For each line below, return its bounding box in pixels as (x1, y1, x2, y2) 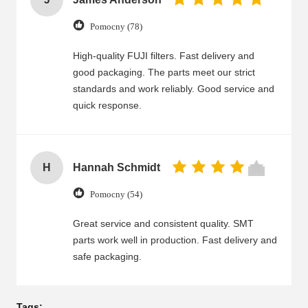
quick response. (73, 100, 142, 111)
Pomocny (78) (90, 21, 142, 32)
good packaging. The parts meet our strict (73, 67, 255, 78)
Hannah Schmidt (73, 162, 160, 173)
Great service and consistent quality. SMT (73, 218, 254, 229)
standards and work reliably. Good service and (73, 83, 274, 94)
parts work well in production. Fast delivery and (73, 234, 277, 245)
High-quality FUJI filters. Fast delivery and (73, 50, 254, 61)
